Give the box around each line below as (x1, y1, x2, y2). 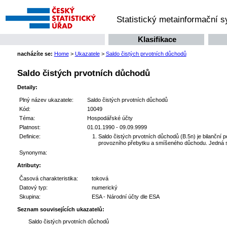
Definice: (19, 133, 41, 140)
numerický (91, 184, 118, 191)
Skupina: (19, 193, 41, 200)
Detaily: (17, 84, 37, 90)
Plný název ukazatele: (19, 97, 73, 103)
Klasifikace (138, 35, 177, 44)
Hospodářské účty (87, 115, 133, 122)
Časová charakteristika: (19, 175, 78, 181)
